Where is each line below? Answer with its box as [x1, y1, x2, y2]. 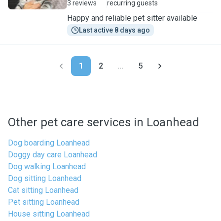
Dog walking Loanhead [8, 162, 86, 171]
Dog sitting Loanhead [8, 174, 81, 183]
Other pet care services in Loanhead [8, 115, 199, 129]
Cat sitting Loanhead [8, 185, 78, 195]
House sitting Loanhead [8, 209, 90, 219]
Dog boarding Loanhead [8, 138, 90, 147]
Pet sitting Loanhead [8, 197, 79, 207]
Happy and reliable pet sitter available [67, 13, 197, 23]
